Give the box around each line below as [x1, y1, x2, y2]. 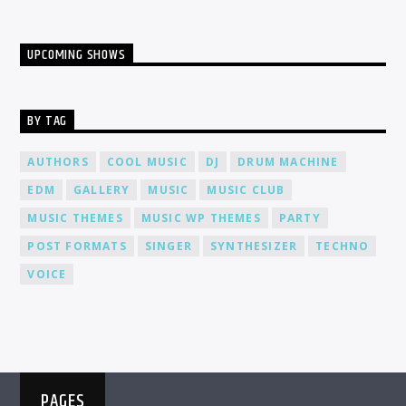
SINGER [144, 237, 193, 254]
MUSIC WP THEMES [140, 209, 261, 226]
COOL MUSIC [106, 153, 188, 169]
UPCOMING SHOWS [27, 43, 126, 67]
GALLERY [73, 181, 130, 198]
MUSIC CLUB [207, 181, 285, 198]
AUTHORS [27, 153, 89, 169]
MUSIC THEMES [27, 209, 123, 226]
